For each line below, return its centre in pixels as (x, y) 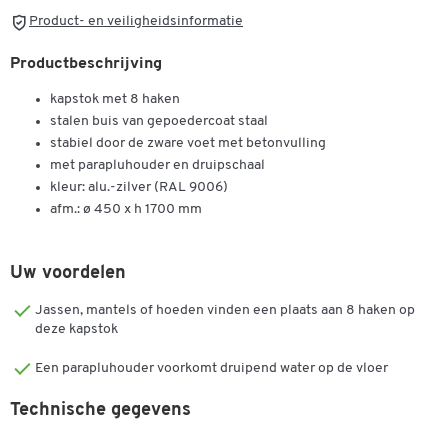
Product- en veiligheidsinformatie (136, 22)
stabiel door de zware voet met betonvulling (188, 144)
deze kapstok (76, 330)
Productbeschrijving (86, 64)
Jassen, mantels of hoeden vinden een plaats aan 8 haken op (225, 311)
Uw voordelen (68, 274)
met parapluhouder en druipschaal (157, 166)
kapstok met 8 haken (115, 100)
